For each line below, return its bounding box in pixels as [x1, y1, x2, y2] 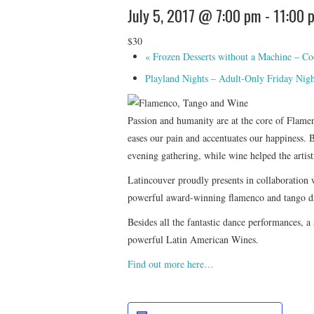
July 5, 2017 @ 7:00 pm [128, 3, 261, 27]
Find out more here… [128, 257, 214, 271]
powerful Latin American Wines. [128, 233, 259, 247]
